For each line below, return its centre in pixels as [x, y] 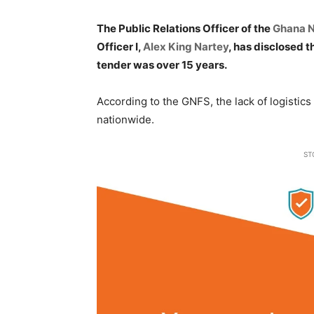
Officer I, [120, 46]
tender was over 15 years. [162, 64]
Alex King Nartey [186, 46]
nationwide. [125, 119]
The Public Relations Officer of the [185, 28]
